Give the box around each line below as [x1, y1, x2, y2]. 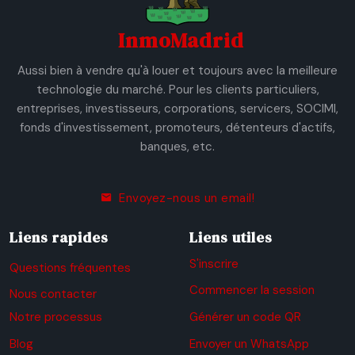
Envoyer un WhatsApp [189, 335, 309, 352]
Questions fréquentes [10, 259, 131, 276]
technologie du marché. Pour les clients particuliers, [36, 81, 319, 97]
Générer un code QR [189, 308, 301, 325]
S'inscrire [189, 255, 239, 272]
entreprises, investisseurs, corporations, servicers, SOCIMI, [17, 100, 338, 116]
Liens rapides [10, 227, 109, 247]
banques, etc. [140, 138, 215, 155]
